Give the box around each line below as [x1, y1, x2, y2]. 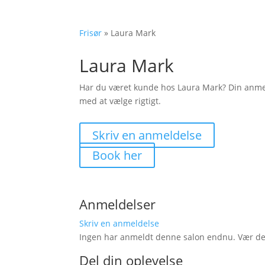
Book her [92, 147, 143, 163]
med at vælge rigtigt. [79, 95, 161, 107]
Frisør [79, 27, 102, 38]
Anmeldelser [79, 195, 156, 213]
